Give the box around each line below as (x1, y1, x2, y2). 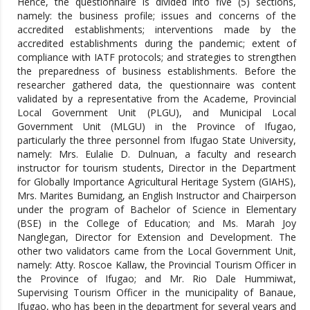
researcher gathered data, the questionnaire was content (17, 77, 296, 91)
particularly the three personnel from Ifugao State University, (17, 133, 296, 147)
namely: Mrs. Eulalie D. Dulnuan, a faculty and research (17, 147, 296, 161)
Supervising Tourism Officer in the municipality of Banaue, (17, 285, 296, 299)
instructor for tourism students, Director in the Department (17, 161, 296, 174)
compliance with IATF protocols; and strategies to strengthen (17, 50, 296, 64)
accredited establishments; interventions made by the (17, 22, 296, 36)
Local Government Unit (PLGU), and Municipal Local (17, 105, 296, 119)
